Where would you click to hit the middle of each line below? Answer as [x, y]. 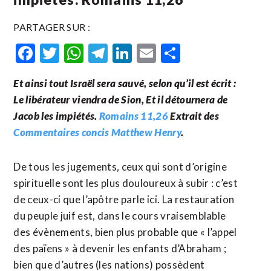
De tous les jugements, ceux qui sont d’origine [120, 167]
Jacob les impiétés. [56, 116]
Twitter [92, 53]
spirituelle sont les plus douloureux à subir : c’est [126, 183]
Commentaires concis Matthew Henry [97, 132]
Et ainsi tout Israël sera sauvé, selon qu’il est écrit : [125, 83]
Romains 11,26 [133, 116]
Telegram [147, 53]
